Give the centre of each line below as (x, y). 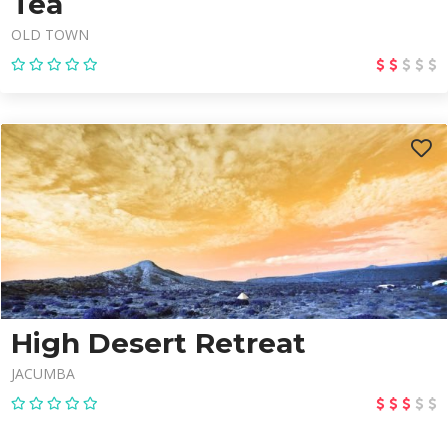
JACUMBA (43, 373)
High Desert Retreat (158, 343)
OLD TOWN (50, 34)
